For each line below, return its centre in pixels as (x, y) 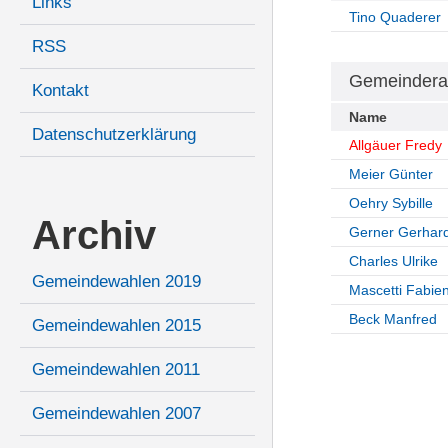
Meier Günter (390, 174)
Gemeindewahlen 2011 (116, 370)
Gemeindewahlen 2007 (116, 414)
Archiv (94, 235)
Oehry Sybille (390, 203)
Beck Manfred (392, 319)
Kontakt (60, 91)
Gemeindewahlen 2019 (116, 282)
